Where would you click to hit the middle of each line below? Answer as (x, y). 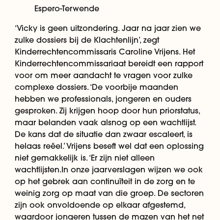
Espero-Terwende (67, 8)
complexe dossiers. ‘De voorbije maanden (96, 87)
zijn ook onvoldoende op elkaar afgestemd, (100, 205)
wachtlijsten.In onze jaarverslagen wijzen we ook (109, 169)
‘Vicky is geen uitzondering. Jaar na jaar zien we (108, 28)
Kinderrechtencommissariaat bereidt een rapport (109, 63)
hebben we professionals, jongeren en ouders (103, 98)
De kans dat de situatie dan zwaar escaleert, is (104, 134)
